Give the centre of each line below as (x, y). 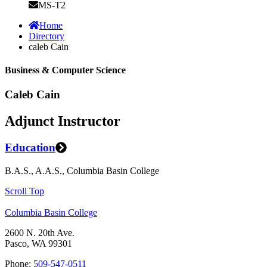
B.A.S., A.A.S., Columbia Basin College (82, 170)
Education (30, 148)
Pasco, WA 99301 (38, 243)
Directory (46, 36)
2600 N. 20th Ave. (40, 232)
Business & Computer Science (65, 70)
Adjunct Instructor (63, 121)
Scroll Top (24, 191)
